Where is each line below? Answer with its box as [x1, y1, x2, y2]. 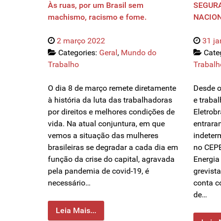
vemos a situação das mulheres [48, 131, 158, 141]
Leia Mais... [56, 206, 96, 216]
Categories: [58, 48, 99, 58]
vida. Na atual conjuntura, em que [48, 119, 165, 129]
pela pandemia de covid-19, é [48, 166, 149, 176]
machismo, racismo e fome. [48, 12, 147, 22]
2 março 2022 [57, 36, 105, 46]
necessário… [48, 178, 91, 188]
